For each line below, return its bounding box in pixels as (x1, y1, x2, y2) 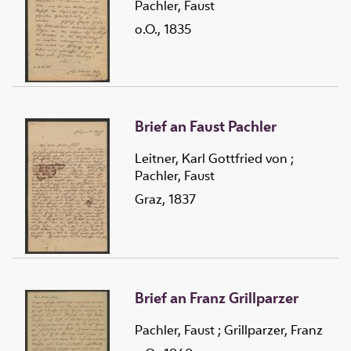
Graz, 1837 (135, 190, 196, 208)
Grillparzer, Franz (224, 320, 323, 338)
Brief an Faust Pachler (135, 115, 277, 136)
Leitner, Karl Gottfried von (135, 149, 288, 167)
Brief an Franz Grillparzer (135, 287, 299, 308)
